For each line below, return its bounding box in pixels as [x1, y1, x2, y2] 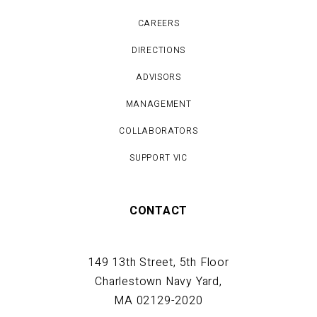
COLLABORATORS [119, 125, 198, 138]
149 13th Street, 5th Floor [88, 254, 229, 272]
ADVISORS [136, 71, 181, 84]
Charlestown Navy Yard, [95, 273, 222, 291]
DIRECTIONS [132, 44, 185, 57]
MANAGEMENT [125, 98, 192, 111]
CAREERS [137, 17, 180, 30]
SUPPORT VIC [129, 151, 188, 165]
